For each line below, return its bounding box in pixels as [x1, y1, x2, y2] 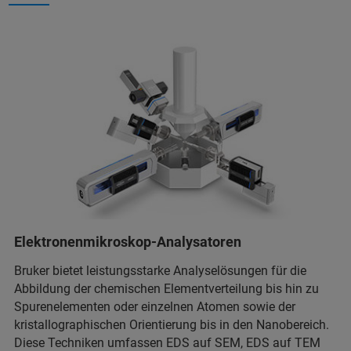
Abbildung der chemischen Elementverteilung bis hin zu [14, 280, 319, 296]
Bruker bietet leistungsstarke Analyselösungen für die [14, 262, 306, 278]
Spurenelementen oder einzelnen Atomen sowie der [14, 299, 295, 314]
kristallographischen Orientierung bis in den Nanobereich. [14, 317, 329, 332]
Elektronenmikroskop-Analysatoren [14, 233, 241, 250]
